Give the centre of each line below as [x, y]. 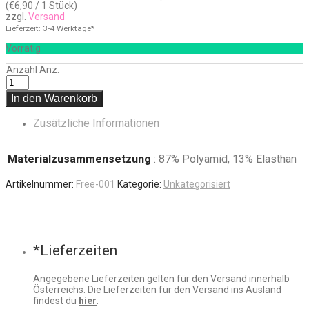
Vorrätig [23, 48]
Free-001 [96, 184]
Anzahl [22, 69]
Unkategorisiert [197, 184]
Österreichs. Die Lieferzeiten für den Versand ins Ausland [157, 289]
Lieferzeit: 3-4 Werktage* [50, 28]
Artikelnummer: [41, 184]
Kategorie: [140, 184]
